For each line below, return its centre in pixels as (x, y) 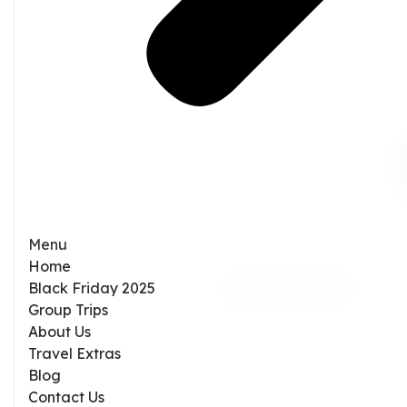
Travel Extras (74, 353)
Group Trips (68, 309)
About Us (60, 331)
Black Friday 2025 (92, 288)
